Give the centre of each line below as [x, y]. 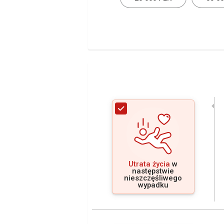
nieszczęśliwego [153, 178]
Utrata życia [149, 164]
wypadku [153, 185]
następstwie [153, 171]
